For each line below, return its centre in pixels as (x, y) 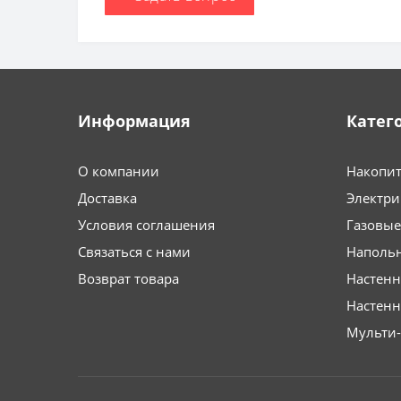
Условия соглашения (146, 224)
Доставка (107, 197)
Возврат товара (128, 278)
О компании (119, 171)
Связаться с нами (134, 251)
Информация (134, 120)
